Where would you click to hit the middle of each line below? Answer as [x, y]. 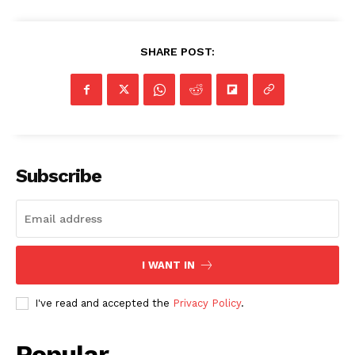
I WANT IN [168, 265]
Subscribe [59, 176]
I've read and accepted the [104, 303]
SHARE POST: [177, 52]
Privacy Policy [207, 303]
